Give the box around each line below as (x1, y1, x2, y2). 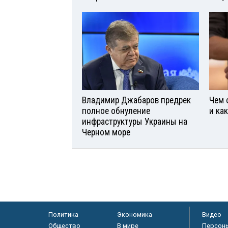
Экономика (117, 210, 152, 218)
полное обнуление (82, 105, 150, 116)
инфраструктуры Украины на (82, 116, 187, 127)
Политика (48, 210, 78, 218)
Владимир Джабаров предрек (82, 95, 191, 105)
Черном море (82, 127, 130, 137)
